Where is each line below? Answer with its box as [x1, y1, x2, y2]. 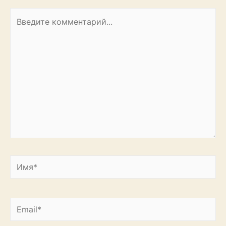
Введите [10, 9, 42, 20]
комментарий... [10, 24, 70, 34]
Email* [10, 199, 34, 209]
